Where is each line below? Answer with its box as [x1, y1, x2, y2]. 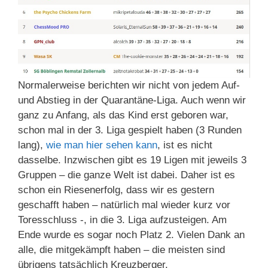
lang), [18, 139, 46, 151]
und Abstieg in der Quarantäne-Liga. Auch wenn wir [18, 95, 246, 106]
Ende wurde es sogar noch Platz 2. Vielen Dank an [18, 229, 245, 241]
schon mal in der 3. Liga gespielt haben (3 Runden [18, 124, 242, 136]
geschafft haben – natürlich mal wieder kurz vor [18, 199, 230, 211]
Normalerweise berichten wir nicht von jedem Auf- [18, 80, 240, 92]
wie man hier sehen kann [46, 139, 157, 151]
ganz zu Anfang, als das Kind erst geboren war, [18, 109, 229, 121]
